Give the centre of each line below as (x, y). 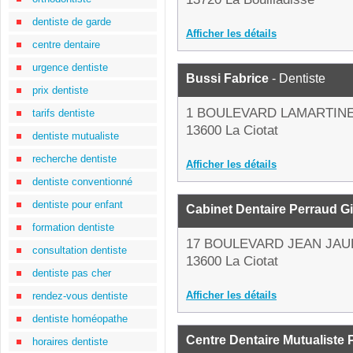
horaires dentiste (70, 342)
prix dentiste (60, 90)
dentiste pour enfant (78, 204)
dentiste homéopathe (80, 319)
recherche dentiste (74, 159)
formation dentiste (73, 227)
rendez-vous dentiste (80, 296)
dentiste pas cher (72, 273)
